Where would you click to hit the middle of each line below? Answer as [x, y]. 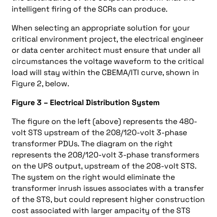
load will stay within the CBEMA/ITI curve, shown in [105, 72]
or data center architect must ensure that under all [106, 50]
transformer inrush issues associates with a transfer [108, 188]
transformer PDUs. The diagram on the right [92, 144]
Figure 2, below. [40, 84]
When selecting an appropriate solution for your [101, 28]
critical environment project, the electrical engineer [108, 39]
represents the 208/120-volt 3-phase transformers [105, 155]
